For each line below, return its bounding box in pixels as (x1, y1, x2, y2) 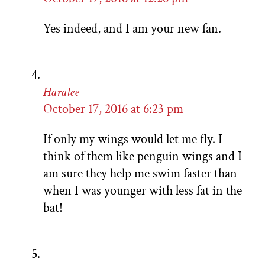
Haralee (43, 83, 79, 101)
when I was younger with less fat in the (43, 182, 242, 200)
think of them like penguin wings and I (43, 148, 242, 166)
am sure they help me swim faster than (43, 165, 237, 183)
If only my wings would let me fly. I (43, 131, 222, 148)
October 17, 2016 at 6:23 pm (43, 101, 183, 118)
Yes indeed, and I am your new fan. (43, 20, 221, 38)
